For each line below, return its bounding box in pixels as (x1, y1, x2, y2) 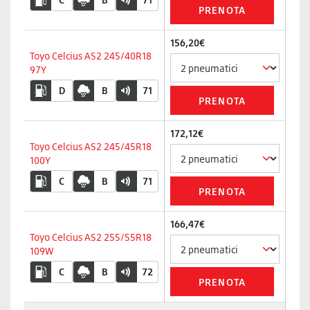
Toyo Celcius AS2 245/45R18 (30, 140, 152, 152)
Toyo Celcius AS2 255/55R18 (30, 231, 152, 243)
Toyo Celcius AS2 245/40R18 (30, 50, 152, 62)
